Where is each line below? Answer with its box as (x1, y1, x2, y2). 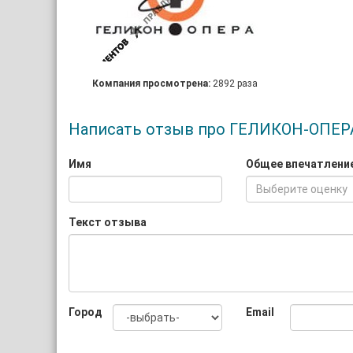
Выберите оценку (256, 183, 347, 195)
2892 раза (212, 78, 258, 89)
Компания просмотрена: (91, 78, 213, 89)
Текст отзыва (69, 216, 147, 229)
